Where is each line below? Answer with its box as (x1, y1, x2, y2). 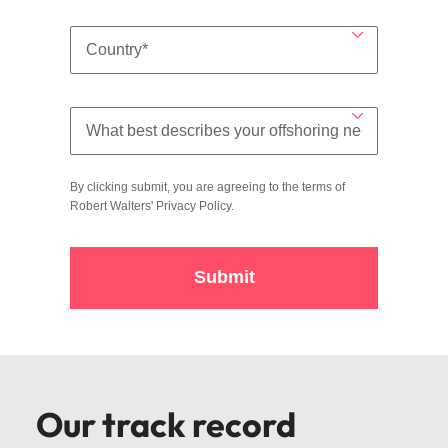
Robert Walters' (70, 198, 156, 213)
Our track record (36, 402, 296, 446)
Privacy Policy (156, 198, 231, 213)
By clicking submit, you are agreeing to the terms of (70, 179, 345, 194)
